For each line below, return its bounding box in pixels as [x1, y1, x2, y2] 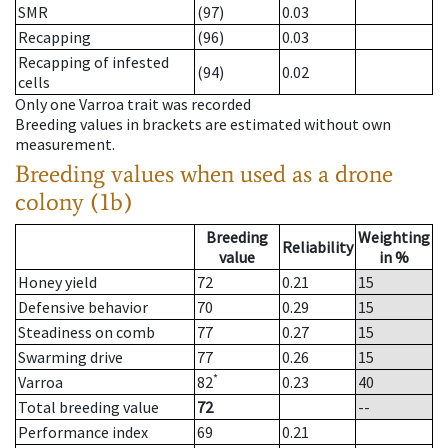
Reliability [282, 237, 353, 258]
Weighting [358, 227, 430, 248]
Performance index [18, 422, 148, 443]
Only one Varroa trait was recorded [15, 94, 251, 115]
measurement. [15, 134, 115, 155]
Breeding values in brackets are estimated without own [15, 114, 391, 135]
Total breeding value [18, 397, 159, 418]
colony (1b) [15, 187, 133, 217]
